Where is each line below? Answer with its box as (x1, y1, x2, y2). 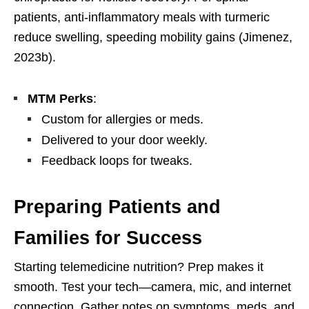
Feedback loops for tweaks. (41, 154, 192, 168)
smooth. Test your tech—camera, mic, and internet (14, 280, 291, 295)
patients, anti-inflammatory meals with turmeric (14, 10, 270, 25)
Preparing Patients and (14, 197, 221, 218)
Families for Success (14, 228, 202, 249)
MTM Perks (28, 92, 93, 106)
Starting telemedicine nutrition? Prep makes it (14, 260, 263, 275)
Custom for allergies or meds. (41, 112, 203, 127)
